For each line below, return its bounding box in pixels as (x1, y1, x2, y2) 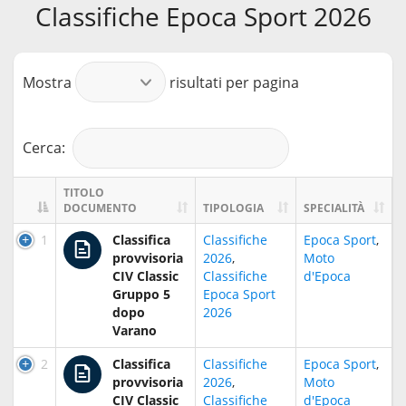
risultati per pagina (166, 72, 299, 92)
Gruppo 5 (112, 285, 170, 303)
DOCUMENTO (63, 199, 137, 216)
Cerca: (23, 137, 65, 158)
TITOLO (63, 184, 104, 200)
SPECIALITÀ (304, 199, 364, 216)
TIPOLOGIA (203, 199, 264, 216)
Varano (112, 321, 157, 339)
